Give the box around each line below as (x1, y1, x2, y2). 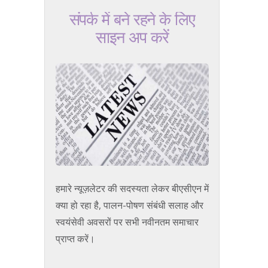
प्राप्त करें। (55, 232, 95, 246)
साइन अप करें (95, 31, 169, 46)
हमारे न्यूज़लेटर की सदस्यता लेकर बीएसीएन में (55, 182, 209, 196)
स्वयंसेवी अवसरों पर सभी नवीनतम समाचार (55, 215, 199, 229)
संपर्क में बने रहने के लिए (69, 13, 195, 28)
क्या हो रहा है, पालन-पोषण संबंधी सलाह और (55, 199, 203, 212)
